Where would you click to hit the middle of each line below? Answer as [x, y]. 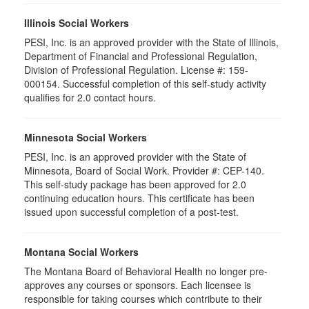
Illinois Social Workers [77, 23]
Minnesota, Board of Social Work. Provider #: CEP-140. [144, 170]
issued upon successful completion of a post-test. [131, 212]
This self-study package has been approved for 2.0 [135, 184]
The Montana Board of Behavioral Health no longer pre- [146, 271]
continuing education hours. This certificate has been [139, 198]
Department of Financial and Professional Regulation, [141, 56]
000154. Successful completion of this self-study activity [145, 83]
